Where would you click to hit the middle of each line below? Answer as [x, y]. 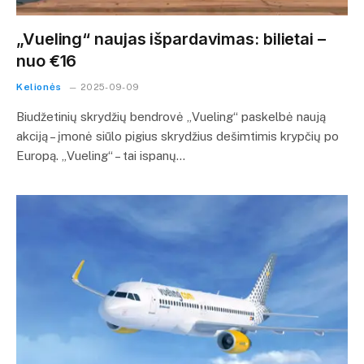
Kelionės [39, 87]
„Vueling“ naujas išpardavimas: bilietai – [171, 39]
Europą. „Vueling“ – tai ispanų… [101, 155]
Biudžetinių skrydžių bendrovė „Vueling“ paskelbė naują [171, 116]
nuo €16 [47, 61]
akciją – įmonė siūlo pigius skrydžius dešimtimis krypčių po [178, 136]
